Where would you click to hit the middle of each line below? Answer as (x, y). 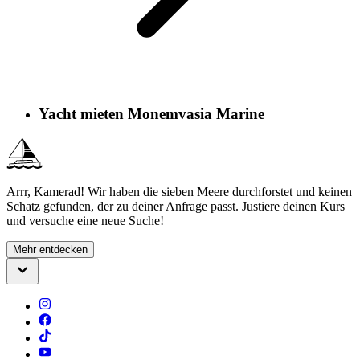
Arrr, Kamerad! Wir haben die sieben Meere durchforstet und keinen (179, 191)
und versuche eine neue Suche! (85, 220)
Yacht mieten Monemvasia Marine (151, 114)
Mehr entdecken (50, 249)
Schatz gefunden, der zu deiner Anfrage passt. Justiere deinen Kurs (176, 206)
